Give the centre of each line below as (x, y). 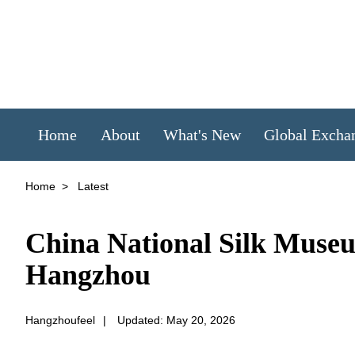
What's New (202, 135)
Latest (92, 186)
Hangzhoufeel (60, 320)
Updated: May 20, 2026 (176, 320)
